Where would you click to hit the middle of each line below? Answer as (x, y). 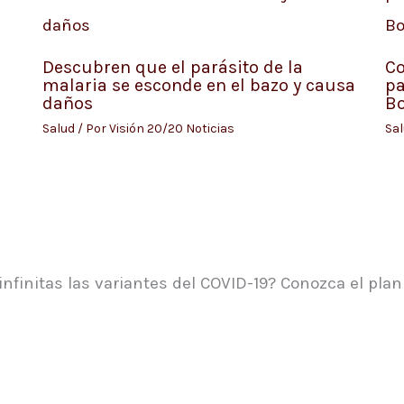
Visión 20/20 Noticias (171, 129)
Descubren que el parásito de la (172, 68)
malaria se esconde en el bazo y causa (198, 86)
